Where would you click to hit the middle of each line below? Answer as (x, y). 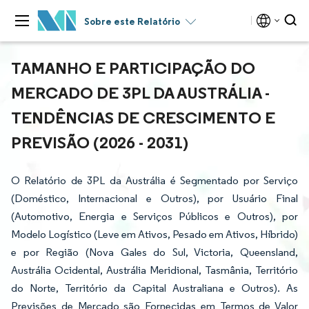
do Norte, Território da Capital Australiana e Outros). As (154, 288)
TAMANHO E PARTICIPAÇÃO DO (133, 68)
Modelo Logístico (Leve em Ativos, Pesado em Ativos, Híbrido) (154, 234)
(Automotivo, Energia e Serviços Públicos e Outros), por (154, 216)
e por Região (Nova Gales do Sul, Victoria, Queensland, (154, 252)
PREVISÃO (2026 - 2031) (100, 142)
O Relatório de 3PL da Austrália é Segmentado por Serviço (154, 180)
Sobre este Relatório (132, 21)
